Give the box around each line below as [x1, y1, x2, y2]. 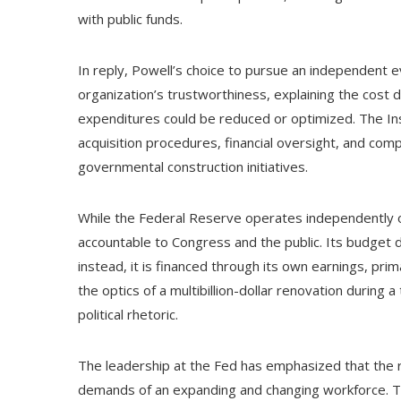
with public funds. [78, 10, 183, 29]
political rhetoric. [78, 305, 178, 324]
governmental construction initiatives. [78, 158, 308, 176]
